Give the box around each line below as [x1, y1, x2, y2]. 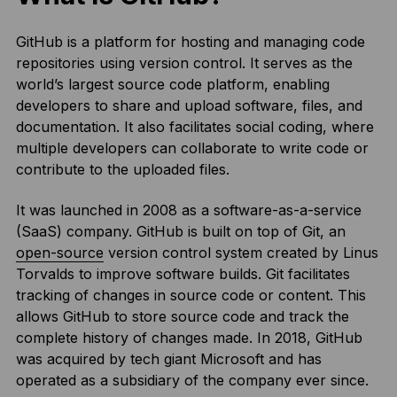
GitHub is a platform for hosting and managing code [15, 33, 365, 51]
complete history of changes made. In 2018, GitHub [15, 329, 362, 346]
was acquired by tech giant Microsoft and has [15, 350, 322, 368]
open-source [15, 244, 104, 261]
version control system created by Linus [103, 244, 378, 261]
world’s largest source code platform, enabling [15, 75, 330, 93]
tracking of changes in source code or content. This [15, 286, 366, 304]
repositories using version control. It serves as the [15, 54, 353, 72]
